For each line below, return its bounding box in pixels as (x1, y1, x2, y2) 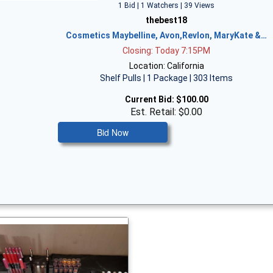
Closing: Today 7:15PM (122, 46, 211, 55)
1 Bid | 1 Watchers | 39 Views (118, 1, 215, 10)
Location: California (129, 61, 204, 71)
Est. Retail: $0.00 (130, 106, 203, 118)
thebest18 (146, 15, 188, 25)
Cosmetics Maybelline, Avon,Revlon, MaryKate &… (66, 30, 268, 40)
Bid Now (97, 126, 129, 138)
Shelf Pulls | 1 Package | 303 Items (100, 73, 233, 83)
